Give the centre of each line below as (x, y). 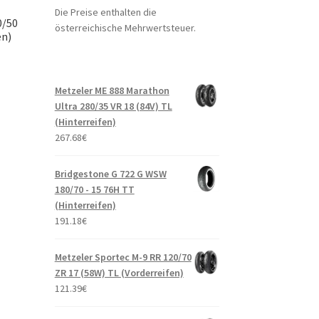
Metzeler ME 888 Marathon (112, 90)
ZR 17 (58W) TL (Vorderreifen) (119, 272)
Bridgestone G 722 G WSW (110, 173)
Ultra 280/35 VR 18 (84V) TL (113, 106)
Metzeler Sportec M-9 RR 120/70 (123, 257)
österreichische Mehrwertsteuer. (125, 27)
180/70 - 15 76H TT (94, 189)
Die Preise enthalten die (105, 12)
